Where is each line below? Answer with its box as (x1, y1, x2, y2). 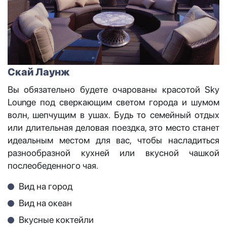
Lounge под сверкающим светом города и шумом (8, 96, 219, 107)
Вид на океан (19, 197, 72, 208)
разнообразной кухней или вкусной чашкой (8, 147, 219, 158)
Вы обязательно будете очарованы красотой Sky (8, 84, 219, 95)
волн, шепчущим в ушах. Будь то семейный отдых (8, 109, 219, 120)
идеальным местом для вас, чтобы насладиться (8, 134, 219, 145)
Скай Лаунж (8, 65, 69, 78)
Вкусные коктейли (19, 214, 94, 225)
